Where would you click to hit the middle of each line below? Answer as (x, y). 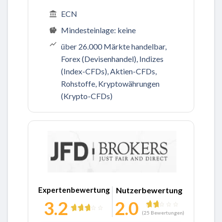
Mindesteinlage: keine (98, 30)
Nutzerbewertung (149, 190)
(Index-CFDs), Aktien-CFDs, (109, 71)
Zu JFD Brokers (74, 181)
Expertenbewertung (74, 190)
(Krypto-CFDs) (87, 96)
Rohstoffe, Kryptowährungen (110, 84)
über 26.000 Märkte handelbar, (114, 47)
